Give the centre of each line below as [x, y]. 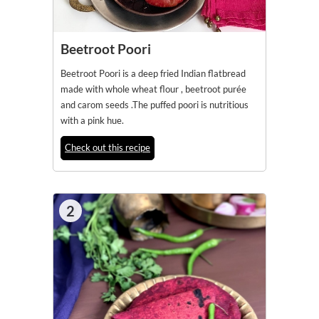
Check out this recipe [108, 147]
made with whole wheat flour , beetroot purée [153, 89]
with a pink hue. [92, 120]
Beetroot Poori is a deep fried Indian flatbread [153, 73]
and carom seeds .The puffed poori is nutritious [155, 105]
